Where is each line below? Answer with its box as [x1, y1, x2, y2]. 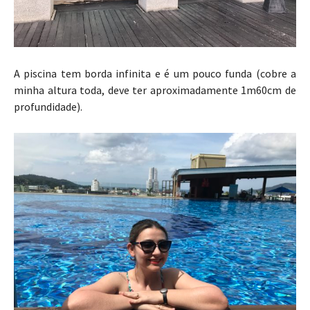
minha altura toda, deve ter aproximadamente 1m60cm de [14, 83, 296, 98]
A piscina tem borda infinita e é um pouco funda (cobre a [14, 66, 296, 81]
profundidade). [14, 100, 82, 114]
